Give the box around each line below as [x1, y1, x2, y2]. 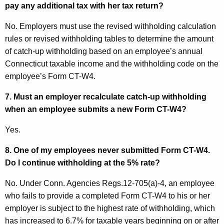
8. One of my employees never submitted [5, 146, 161, 155]
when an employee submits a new [5, 105, 134, 114]
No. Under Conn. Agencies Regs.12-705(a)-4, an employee [5, 179, 214, 188]
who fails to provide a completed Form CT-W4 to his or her [5, 191, 210, 200]
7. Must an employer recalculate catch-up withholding [5, 92, 206, 101]
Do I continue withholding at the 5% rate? [5, 158, 160, 167]
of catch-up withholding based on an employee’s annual [5, 47, 202, 56]
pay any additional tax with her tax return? [5, 1, 163, 10]
